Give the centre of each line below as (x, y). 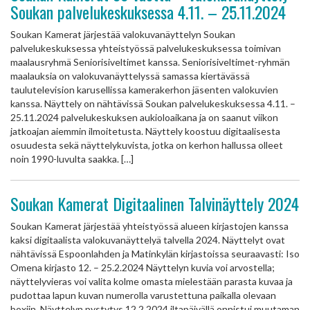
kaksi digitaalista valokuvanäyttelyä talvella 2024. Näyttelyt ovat (148, 240)
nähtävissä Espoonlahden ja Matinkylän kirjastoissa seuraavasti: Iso (155, 254)
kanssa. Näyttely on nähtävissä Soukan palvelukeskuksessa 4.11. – (153, 103)
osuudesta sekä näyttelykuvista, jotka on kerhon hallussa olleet (147, 145)
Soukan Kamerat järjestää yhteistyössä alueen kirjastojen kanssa (149, 226)
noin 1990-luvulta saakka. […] (72, 159)
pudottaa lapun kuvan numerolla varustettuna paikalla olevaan (143, 295)
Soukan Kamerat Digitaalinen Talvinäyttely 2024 (155, 203)
